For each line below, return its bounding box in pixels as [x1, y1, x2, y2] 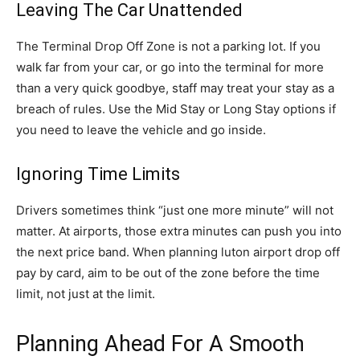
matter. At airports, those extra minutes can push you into [16, 223, 342, 239]
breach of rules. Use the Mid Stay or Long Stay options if [16, 101, 336, 117]
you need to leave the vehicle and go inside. [16, 122, 266, 137]
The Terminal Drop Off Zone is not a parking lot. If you [16, 39, 321, 54]
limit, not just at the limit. [16, 286, 155, 301]
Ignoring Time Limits [16, 164, 180, 184]
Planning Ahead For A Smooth [16, 331, 305, 357]
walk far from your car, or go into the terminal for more [16, 59, 324, 75]
